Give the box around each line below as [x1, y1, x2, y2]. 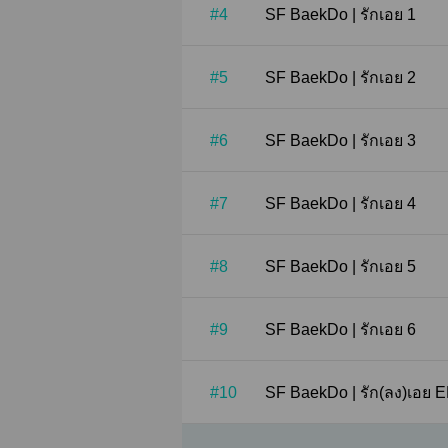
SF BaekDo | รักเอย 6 [360, 321, 416, 338]
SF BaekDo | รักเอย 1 [360, 6, 416, 23]
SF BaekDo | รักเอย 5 [360, 258, 416, 275]
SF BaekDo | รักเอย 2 [360, 69, 416, 86]
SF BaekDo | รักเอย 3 [360, 132, 416, 149]
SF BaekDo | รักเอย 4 [360, 195, 416, 212]
